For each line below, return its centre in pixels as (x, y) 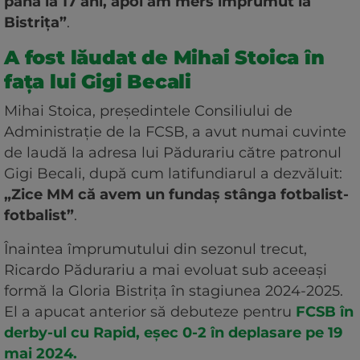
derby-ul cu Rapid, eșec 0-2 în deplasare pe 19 (173, 333)
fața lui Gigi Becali (98, 82)
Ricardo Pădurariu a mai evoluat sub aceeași (166, 270)
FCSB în (325, 312)
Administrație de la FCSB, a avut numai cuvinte (175, 132)
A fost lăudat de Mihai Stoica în (164, 58)
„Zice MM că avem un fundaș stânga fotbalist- (176, 195)
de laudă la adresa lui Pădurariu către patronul (173, 153)
